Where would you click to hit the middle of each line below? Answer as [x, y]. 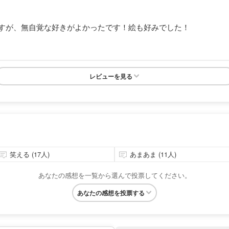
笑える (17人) [29, 154]
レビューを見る [111, 76]
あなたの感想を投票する [111, 192]
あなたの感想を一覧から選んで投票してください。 [114, 175]
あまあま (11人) [153, 154]
